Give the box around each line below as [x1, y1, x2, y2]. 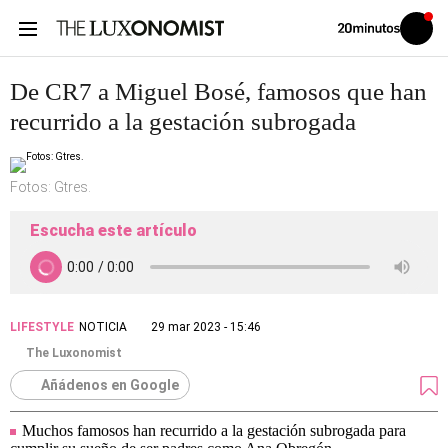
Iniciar [415, 26, 442, 38]
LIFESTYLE [10, 320, 74, 334]
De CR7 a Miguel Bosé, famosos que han [10, 78, 427, 105]
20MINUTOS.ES [337, 43, 408, 55]
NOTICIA [79, 320, 127, 334]
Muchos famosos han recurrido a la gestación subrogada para [22, 422, 406, 439]
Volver [337, 21, 365, 33]
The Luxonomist [26, 346, 122, 360]
